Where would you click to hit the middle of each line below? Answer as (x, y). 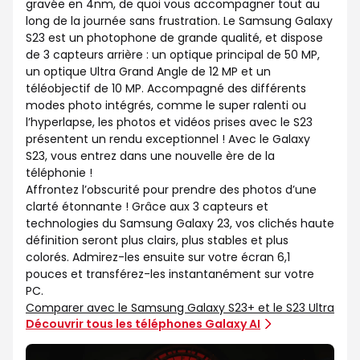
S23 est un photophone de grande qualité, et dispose (174, 37)
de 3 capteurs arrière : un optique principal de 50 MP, (173, 54)
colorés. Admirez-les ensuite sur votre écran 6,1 (158, 257)
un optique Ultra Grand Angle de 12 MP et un (148, 71)
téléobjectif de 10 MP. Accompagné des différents (166, 88)
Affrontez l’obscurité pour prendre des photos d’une (171, 189)
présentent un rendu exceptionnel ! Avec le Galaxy (168, 139)
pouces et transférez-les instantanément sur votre (170, 274)
